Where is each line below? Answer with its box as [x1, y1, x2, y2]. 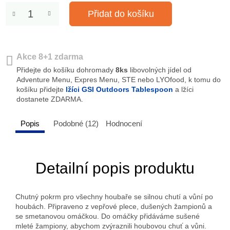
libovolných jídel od [128, 66, 191, 74]
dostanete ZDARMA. [16, 95, 83, 103]
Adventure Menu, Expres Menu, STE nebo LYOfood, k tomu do [16, 75, 221, 84]
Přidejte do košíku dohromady [16, 66, 116, 74]
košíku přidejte [16, 85, 64, 93]
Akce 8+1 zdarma [16, 52, 83, 61]
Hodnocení [106, 119, 142, 128]
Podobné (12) [53, 119, 99, 128]
